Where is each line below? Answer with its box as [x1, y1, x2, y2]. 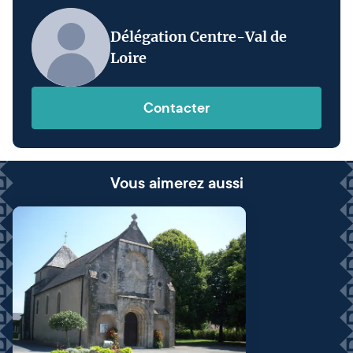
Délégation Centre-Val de [110, 28, 287, 46]
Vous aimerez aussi [110, 173, 243, 194]
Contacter [143, 98, 210, 117]
